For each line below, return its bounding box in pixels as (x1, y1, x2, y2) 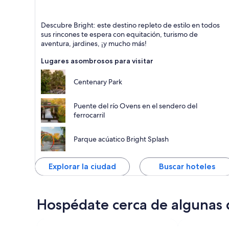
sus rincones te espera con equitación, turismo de (41, 29, 198, 39)
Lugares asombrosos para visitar (41, 56, 153, 65)
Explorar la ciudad (48, 161, 116, 171)
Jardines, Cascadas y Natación (35, 25, 146, 36)
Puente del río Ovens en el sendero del (74, 101, 197, 110)
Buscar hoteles (158, 161, 215, 171)
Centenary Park (74, 77, 122, 86)
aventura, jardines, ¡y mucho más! (41, 38, 147, 48)
